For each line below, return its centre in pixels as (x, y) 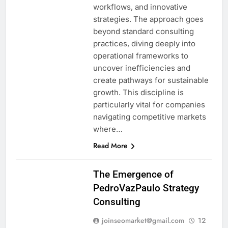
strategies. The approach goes (148, 19)
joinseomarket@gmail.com (143, 220)
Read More (110, 145)
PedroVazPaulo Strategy (146, 188)
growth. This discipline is (138, 92)
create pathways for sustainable (151, 80)
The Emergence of (133, 174)
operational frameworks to (140, 55)
